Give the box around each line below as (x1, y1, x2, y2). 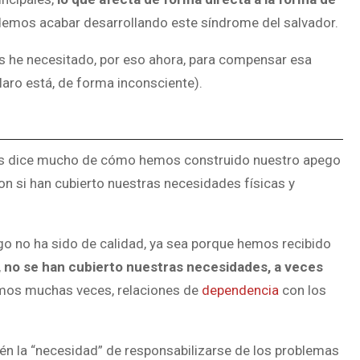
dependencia (202, 282, 279, 299)
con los (279, 282, 326, 299)
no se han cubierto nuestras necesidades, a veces (4, 259, 323, 276)
